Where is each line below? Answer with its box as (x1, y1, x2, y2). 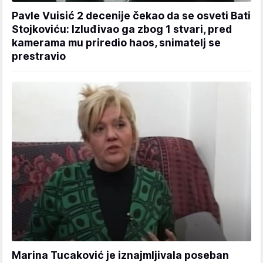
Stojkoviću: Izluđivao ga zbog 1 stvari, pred (12, 23, 232, 36)
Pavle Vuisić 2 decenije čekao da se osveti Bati (12, 9, 251, 22)
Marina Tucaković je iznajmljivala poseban (12, 249, 229, 262)
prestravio (12, 50, 66, 63)
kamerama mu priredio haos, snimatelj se (12, 36, 221, 49)
